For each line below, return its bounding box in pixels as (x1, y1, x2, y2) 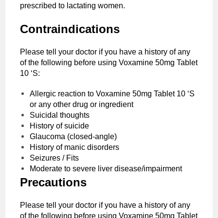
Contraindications (20, 22, 120, 36)
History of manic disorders (30, 143, 120, 151)
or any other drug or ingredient (30, 100, 134, 109)
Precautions (20, 175, 91, 189)
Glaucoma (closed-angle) (30, 132, 117, 141)
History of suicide (30, 121, 90, 130)
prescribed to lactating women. (20, 1, 126, 10)
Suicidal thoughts (30, 110, 90, 119)
